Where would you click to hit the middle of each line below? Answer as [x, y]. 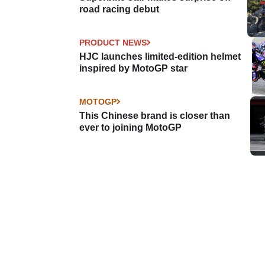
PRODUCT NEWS [113, 42]
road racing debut [119, 9]
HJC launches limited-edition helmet [160, 56]
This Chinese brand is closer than [155, 115]
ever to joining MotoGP [130, 127]
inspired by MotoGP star [133, 68]
